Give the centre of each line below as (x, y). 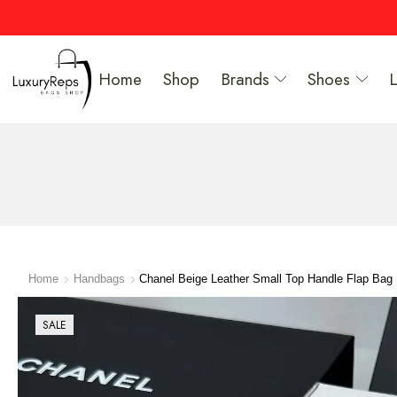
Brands (245, 79)
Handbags (100, 279)
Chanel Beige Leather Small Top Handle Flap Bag (266, 279)
